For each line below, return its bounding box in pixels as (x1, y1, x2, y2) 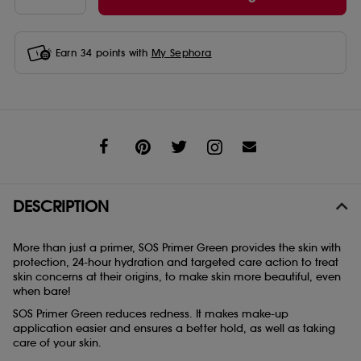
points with (92, 46, 151, 59)
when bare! (13, 284, 71, 299)
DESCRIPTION (13, 197, 109, 217)
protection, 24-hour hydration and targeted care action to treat (13, 255, 338, 270)
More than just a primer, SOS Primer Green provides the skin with (13, 241, 341, 255)
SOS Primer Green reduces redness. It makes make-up (13, 307, 288, 322)
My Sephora (151, 46, 212, 59)
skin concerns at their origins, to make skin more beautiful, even (13, 270, 341, 284)
